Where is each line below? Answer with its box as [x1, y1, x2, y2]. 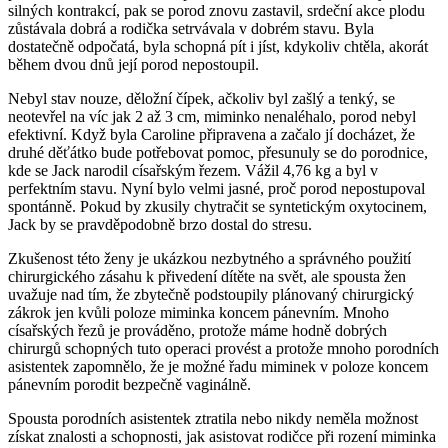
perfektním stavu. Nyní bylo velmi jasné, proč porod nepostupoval [8, 179, 425, 197]
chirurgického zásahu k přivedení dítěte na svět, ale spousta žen [8, 267, 406, 285]
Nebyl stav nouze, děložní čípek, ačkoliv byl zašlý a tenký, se [8, 89, 395, 107]
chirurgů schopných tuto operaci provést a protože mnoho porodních [8, 339, 439, 357]
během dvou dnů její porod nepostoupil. [8, 55, 259, 73]
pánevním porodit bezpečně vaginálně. [8, 375, 251, 393]
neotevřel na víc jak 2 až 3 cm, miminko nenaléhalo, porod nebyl [8, 107, 416, 125]
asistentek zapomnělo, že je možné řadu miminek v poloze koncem [8, 357, 428, 375]
